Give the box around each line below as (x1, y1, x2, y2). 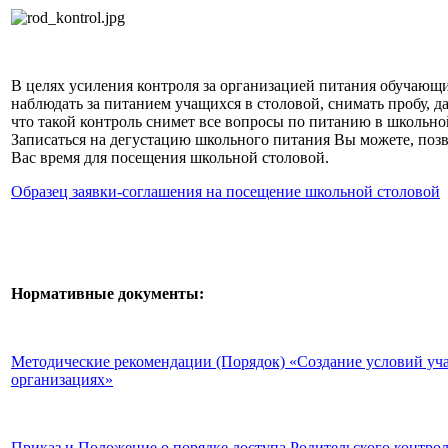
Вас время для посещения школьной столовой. (11, 148, 329, 166)
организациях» (11, 370, 113, 388)
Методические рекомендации (11, 352, 216, 370)
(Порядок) (216, 352, 285, 370)
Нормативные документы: (11, 284, 204, 302)
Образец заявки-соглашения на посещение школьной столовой (11, 182, 440, 200)
